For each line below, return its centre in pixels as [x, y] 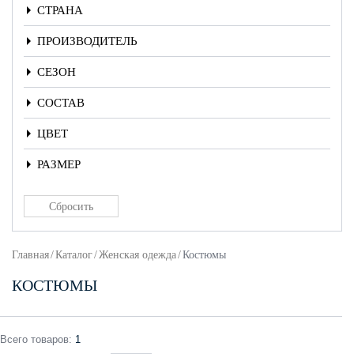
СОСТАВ [61, 103]
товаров [48, 339]
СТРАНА [60, 10]
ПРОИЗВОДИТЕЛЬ [87, 41]
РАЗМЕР [59, 164]
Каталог [74, 255]
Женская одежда [137, 255]
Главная [30, 255]
